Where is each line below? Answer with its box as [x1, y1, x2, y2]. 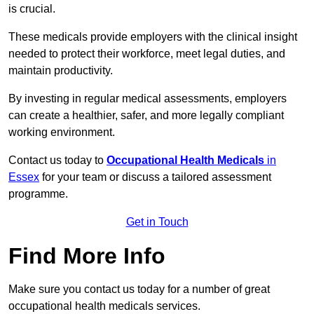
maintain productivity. [8, 64, 113, 77]
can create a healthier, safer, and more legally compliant [8, 109, 284, 122]
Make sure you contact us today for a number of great [8, 283, 270, 296]
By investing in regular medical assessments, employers [8, 93, 287, 105]
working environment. [8, 126, 115, 139]
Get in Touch [125, 216, 189, 228]
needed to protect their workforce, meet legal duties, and [8, 48, 285, 60]
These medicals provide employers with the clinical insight [8, 31, 297, 43]
